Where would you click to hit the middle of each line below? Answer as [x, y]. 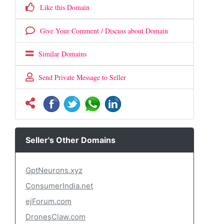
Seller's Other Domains [70, 140]
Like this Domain [62, 7]
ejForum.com [48, 201]
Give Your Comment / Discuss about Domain [101, 31]
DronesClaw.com [55, 217]
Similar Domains [60, 54]
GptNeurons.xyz [54, 170]
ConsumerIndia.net [59, 186]
